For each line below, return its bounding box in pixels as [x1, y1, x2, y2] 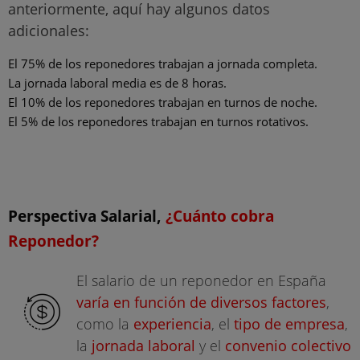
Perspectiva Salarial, [8, 204, 166, 227]
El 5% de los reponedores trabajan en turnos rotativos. [8, 112, 309, 129]
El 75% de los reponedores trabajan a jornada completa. [8, 55, 317, 72]
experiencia [133, 313, 211, 333]
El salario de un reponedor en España [76, 270, 326, 290]
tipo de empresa [234, 313, 345, 333]
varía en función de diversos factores [76, 292, 326, 312]
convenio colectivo [225, 335, 351, 355]
